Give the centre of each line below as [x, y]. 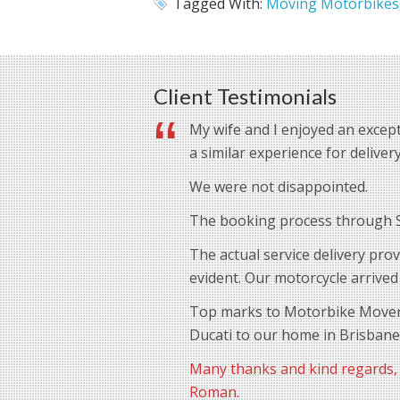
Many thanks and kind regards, [293, 369]
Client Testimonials [245, 96]
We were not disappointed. [279, 187]
